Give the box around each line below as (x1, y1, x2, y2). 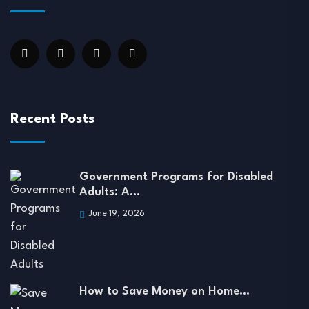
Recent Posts (10, 112, 94, 127)
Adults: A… (79, 186, 140, 199)
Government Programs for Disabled (79, 171, 273, 183)
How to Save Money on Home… (79, 286, 250, 298)
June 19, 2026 (87, 210, 145, 219)
